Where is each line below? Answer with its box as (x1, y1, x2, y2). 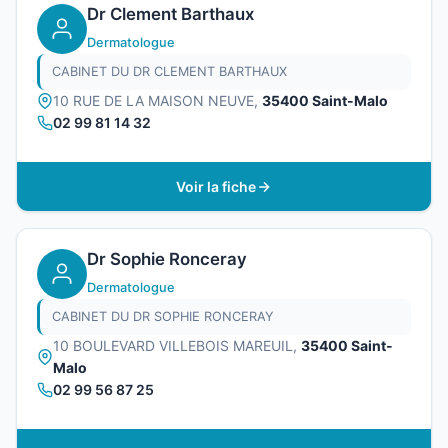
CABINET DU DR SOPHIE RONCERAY (52, 309, 274, 325)
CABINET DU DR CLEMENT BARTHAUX (52, 64, 287, 80)
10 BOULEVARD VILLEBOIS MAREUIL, (53, 337, 301, 355)
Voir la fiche (176, 177, 256, 195)
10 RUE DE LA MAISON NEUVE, (53, 92, 262, 110)
